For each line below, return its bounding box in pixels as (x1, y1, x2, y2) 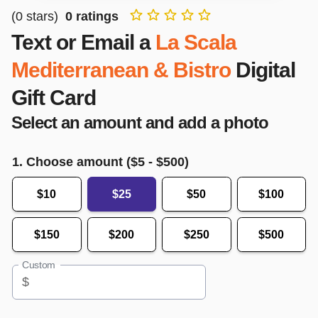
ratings (72, 8, 119, 23)
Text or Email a (11, 30, 150, 54)
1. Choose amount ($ (12, 153, 138, 169)
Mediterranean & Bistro (11, 57, 231, 82)
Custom (22, 259, 55, 271)
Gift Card (11, 85, 96, 109)
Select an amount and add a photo (11, 112, 268, 132)
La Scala (155, 30, 236, 54)
